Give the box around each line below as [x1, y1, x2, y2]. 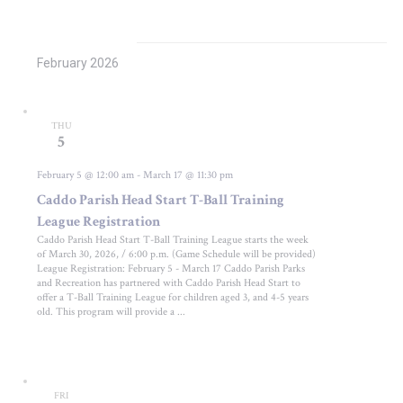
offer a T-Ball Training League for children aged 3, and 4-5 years [37, 290, 309, 304]
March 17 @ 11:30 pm [143, 167, 234, 182]
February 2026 [37, 56, 120, 71]
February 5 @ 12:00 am [37, 167, 135, 182]
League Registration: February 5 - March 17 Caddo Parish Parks [37, 261, 306, 275]
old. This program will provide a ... [37, 304, 186, 318]
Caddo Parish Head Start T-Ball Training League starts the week [37, 232, 309, 246]
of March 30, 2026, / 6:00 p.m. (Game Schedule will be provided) [37, 246, 317, 261]
